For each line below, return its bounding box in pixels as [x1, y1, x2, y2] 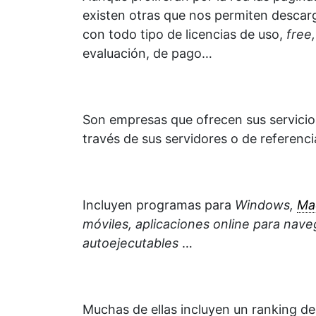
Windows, [235, 197, 297, 213]
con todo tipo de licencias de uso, [83, 27, 286, 42]
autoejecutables [83, 236, 178, 251]
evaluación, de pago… [83, 46, 212, 61]
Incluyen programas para [83, 197, 235, 213]
